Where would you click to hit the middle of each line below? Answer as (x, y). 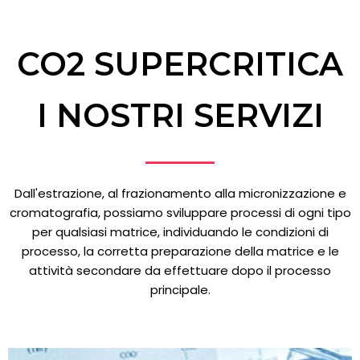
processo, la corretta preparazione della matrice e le (180, 251)
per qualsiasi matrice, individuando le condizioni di (180, 231)
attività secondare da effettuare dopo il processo (180, 270)
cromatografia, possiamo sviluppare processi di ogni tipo (180, 212)
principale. (180, 289)
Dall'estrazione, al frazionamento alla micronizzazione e (180, 193)
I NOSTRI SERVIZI (180, 115)
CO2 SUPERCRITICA (180, 63)
